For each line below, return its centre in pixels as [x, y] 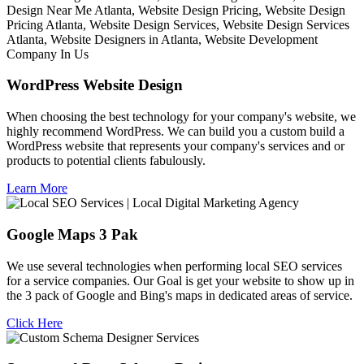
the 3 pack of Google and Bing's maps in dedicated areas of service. [181, 295]
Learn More [37, 188]
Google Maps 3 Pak [72, 234]
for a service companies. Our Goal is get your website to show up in [180, 280]
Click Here [35, 323]
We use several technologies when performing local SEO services [174, 266]
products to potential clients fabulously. [108, 161]
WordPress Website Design [95, 85]
